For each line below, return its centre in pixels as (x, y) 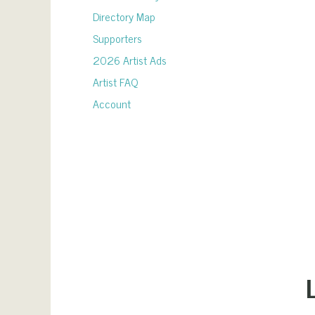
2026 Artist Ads (130, 60)
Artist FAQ (116, 82)
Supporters (117, 38)
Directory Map (124, 16)
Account (112, 103)
